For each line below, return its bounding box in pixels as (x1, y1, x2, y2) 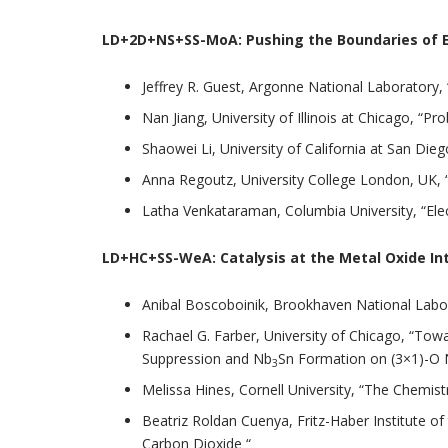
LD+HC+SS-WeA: (102, 248, 220, 267)
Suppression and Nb (142, 349, 272, 368)
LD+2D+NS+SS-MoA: (102, 30, 246, 49)
